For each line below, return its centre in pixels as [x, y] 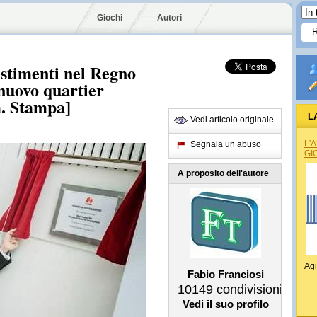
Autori [169, 18]
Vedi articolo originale [232, 120]
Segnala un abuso [226, 144]
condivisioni [248, 289]
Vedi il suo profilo [226, 304]
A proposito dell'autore [223, 173]
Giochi [110, 18]
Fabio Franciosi [226, 274]
